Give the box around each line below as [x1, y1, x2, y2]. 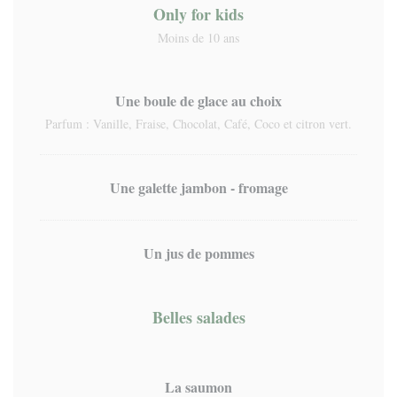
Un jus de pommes [143, 243, 254, 263]
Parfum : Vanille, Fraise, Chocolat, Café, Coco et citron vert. [45, 115, 352, 132]
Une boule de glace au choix [115, 90, 282, 111]
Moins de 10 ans [158, 29, 239, 46]
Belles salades [152, 306, 245, 329]
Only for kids [153, 3, 244, 26]
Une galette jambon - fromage [109, 177, 288, 198]
